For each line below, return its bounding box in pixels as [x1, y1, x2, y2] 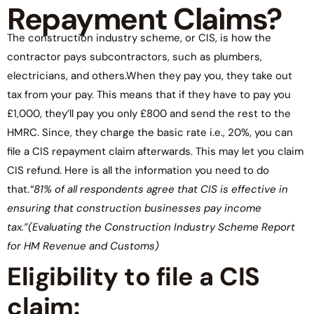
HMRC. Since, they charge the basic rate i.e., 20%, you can [7, 125, 293, 139]
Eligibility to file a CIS [7, 260, 260, 293]
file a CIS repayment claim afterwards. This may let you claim [7, 144, 303, 158]
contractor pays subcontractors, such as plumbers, [7, 50, 262, 64]
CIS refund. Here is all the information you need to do [7, 163, 269, 177]
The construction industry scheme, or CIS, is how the [7, 31, 271, 45]
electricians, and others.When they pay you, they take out [7, 69, 292, 83]
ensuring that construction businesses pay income [7, 201, 261, 215]
